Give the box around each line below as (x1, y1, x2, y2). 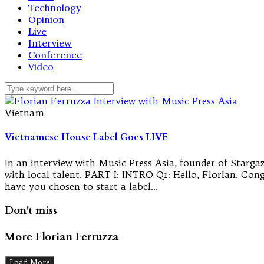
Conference (28, 49, 82, 61)
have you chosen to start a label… (5, 180, 158, 192)
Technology (28, 2, 81, 14)
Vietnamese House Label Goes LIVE (5, 131, 168, 144)
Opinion (28, 14, 64, 26)
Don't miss (5, 203, 57, 219)
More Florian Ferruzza (5, 229, 118, 245)
